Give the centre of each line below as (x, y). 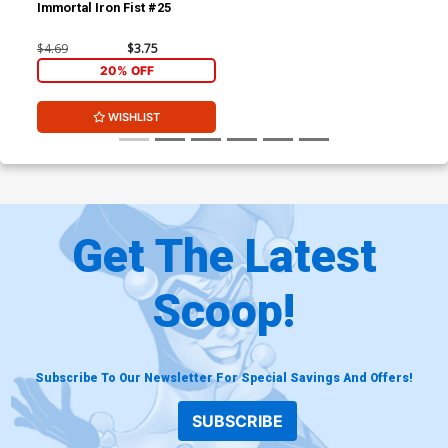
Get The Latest (224, 255)
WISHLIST (134, 117)
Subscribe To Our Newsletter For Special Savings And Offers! (224, 377)
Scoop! (224, 310)
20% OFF (126, 70)
